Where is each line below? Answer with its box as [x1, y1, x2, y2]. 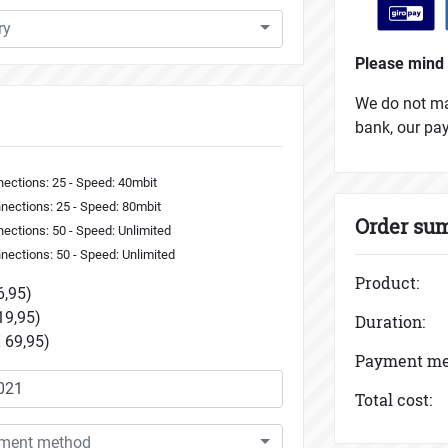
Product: [355, 272, 419, 294]
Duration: [355, 311, 425, 333]
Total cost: [355, 389, 432, 411]
